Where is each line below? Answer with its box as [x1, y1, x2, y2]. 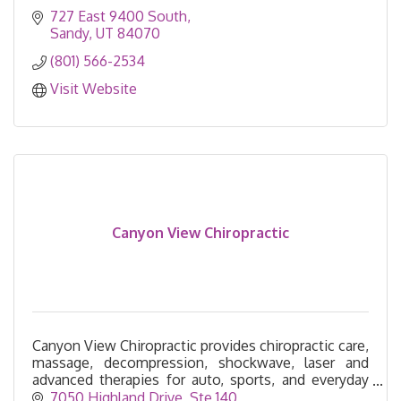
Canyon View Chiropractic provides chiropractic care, [32, 337, 369, 355]
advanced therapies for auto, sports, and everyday [32, 371, 369, 389]
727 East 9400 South [50, 7, 187, 26]
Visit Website [50, 80, 137, 98]
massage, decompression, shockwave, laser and [32, 354, 369, 372]
